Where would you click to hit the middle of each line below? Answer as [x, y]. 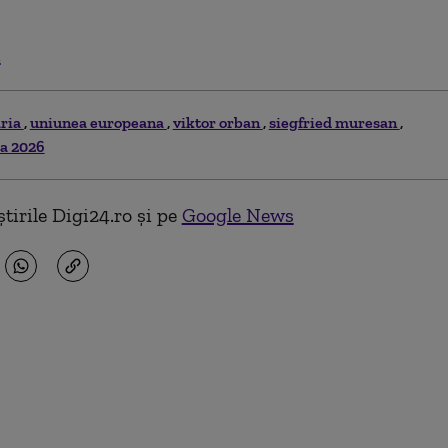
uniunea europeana [98, 122]
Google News [237, 214]
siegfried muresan [334, 122]
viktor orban [217, 122]
